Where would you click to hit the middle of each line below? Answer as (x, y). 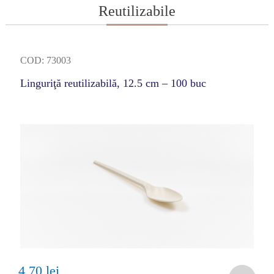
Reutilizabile (137, 11)
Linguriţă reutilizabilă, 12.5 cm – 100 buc (113, 83)
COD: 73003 (45, 60)
